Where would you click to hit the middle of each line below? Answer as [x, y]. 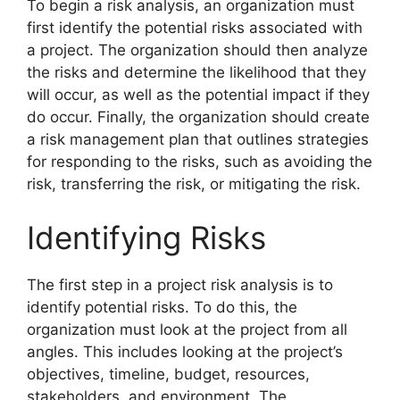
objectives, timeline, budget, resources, [168, 374]
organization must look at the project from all [187, 329]
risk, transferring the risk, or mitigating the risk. [194, 184]
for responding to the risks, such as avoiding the [200, 162]
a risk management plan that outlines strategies [198, 140]
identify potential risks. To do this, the [162, 307]
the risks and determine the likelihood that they [196, 73]
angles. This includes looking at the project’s [185, 351]
